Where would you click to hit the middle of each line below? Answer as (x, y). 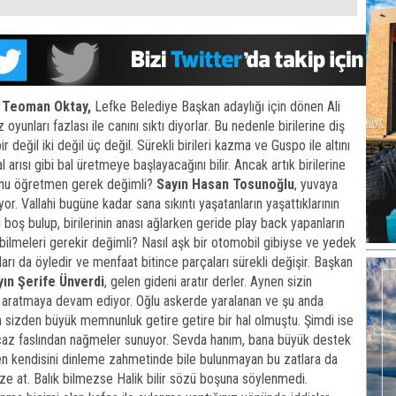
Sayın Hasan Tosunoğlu (225, 184)
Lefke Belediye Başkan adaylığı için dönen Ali (216, 107)
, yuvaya (316, 184)
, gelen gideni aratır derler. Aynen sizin (208, 282)
